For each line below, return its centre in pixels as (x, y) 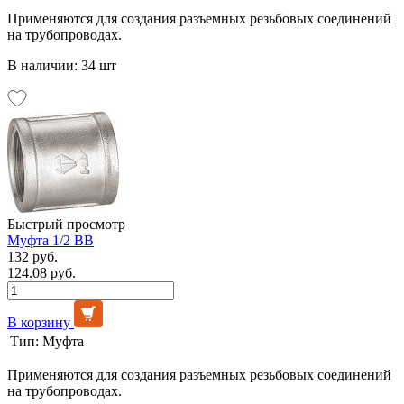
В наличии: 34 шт (62, 65)
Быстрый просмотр (66, 224)
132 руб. (32, 256)
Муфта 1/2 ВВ (50, 240)
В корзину (39, 322)
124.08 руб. (41, 272)
